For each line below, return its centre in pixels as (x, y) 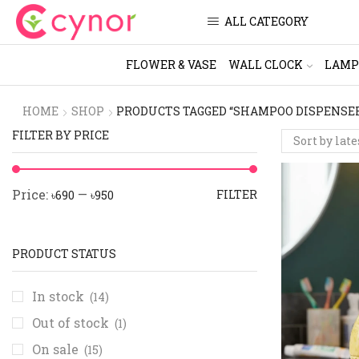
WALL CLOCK (265, 64)
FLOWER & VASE (171, 64)
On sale (57, 349)
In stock (60, 296)
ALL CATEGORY (266, 22)
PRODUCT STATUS (64, 253)
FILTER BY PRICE (61, 135)
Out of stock (72, 322)
